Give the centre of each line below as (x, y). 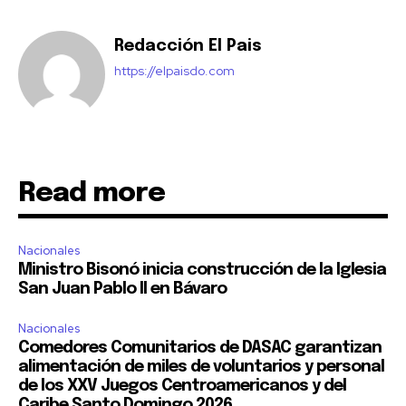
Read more (92, 194)
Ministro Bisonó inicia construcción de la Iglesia (202, 271)
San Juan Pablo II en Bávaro (122, 290)
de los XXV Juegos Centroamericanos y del (182, 387)
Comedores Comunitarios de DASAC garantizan (200, 348)
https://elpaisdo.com (174, 71)
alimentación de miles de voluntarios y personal (201, 367)
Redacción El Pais (188, 47)
